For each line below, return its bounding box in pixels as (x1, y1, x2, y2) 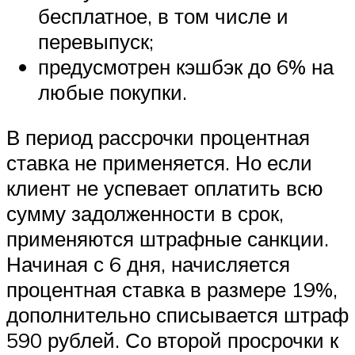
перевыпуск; (38, 28, 154, 54)
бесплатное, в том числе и (38, 2, 288, 29)
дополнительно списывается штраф (6, 302, 349, 328)
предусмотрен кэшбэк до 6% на (38, 53, 334, 79)
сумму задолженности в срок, (6, 200, 284, 227)
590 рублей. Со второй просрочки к (6, 327, 338, 353)
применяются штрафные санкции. (6, 226, 329, 252)
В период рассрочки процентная (6, 124, 310, 151)
